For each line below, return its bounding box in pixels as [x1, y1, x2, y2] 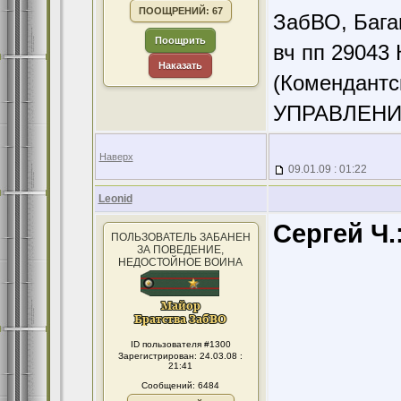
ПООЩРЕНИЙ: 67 [138, 5, 223, 16]
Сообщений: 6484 [141, 380, 219, 390]
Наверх [98, 151, 133, 162]
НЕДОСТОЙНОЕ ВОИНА [118, 256, 243, 269]
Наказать [158, 60, 202, 71]
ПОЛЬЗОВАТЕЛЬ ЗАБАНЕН [110, 231, 251, 243]
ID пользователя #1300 [130, 339, 231, 349]
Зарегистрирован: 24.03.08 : [118, 351, 243, 361]
